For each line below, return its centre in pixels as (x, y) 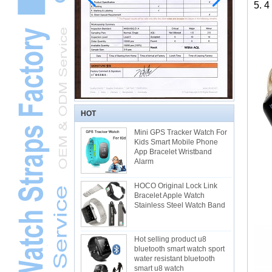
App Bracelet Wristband (173, 152)
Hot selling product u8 (170, 240)
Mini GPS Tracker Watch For (181, 132)
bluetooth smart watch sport (179, 249)
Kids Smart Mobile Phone (176, 142)
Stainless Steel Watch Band (180, 206)
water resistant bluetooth (175, 259)
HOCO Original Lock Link (176, 186)
